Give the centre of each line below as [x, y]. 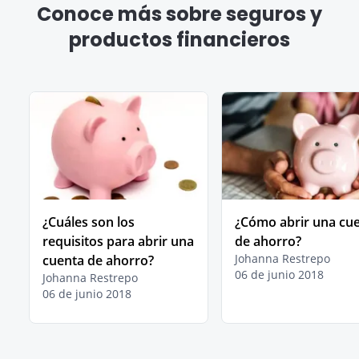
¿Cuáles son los [89, 222]
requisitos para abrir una [118, 242]
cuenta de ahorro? [98, 261]
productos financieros [179, 40]
